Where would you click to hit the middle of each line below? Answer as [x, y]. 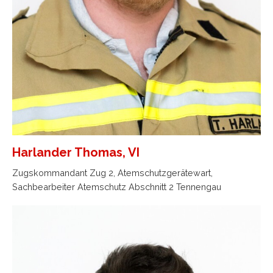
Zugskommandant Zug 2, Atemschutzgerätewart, [112, 173]
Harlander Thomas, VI [76, 152]
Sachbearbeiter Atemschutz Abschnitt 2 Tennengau [117, 187]
